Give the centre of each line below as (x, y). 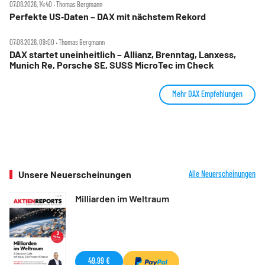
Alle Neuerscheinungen (222, 174)
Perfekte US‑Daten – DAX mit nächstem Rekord (108, 17)
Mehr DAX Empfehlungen (207, 94)
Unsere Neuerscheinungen (75, 174)
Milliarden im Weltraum (122, 199)
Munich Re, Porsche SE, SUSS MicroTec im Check (112, 65)
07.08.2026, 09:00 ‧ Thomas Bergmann (57, 42)
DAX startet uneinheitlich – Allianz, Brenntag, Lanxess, (123, 54)
